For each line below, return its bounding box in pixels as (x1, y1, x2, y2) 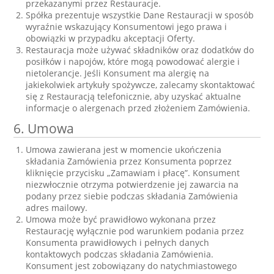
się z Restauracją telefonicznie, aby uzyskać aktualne (26, 91, 242, 102)
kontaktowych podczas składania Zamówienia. (26, 248, 214, 260)
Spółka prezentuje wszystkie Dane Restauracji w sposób (26, 9, 254, 21)
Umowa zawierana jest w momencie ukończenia (26, 144, 222, 155)
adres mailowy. (26, 202, 88, 213)
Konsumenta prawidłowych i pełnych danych (26, 237, 210, 248)
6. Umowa (13, 120, 75, 137)
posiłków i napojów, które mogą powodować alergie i (26, 56, 240, 67)
